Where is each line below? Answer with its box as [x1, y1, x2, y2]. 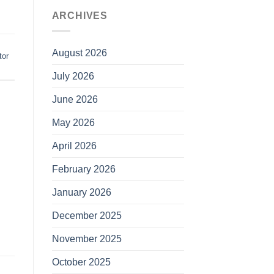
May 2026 [51, 117, 95, 128]
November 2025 [51, 233, 122, 244]
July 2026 [51, 70, 94, 81]
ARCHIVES [51, 10, 108, 21]
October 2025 [51, 256, 111, 267]
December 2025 [51, 210, 122, 221]
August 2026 [51, 47, 107, 58]
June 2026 [51, 94, 98, 105]
